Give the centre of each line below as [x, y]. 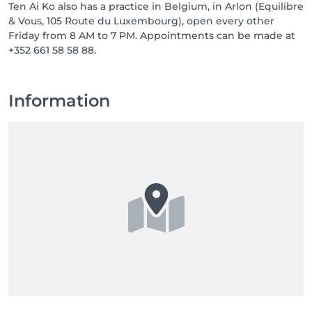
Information [59, 101]
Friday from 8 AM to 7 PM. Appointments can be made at [152, 36]
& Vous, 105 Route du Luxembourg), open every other [141, 21]
